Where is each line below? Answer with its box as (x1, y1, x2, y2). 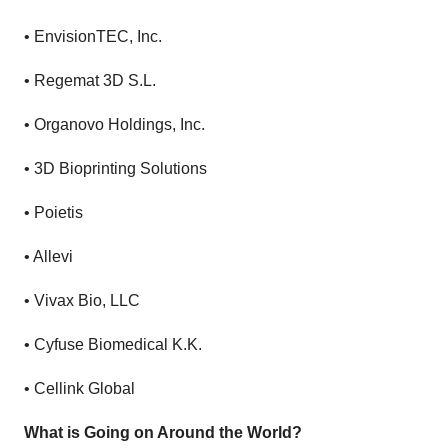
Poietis (34, 204, 83, 222)
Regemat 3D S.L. (34, 72, 156, 90)
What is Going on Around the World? (24, 424, 302, 442)
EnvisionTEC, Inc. (34, 28, 162, 46)
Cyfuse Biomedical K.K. (34, 336, 202, 354)
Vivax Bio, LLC (34, 292, 140, 310)
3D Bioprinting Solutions (34, 160, 207, 178)
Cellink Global (34, 380, 135, 398)
